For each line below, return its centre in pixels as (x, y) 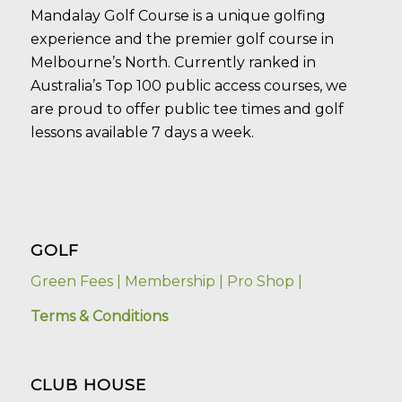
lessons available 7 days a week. (142, 132)
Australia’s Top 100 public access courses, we (188, 85)
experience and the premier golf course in (182, 39)
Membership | (174, 282)
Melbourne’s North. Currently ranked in (173, 62)
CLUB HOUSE (88, 385)
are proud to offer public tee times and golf (187, 109)
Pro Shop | (264, 282)
